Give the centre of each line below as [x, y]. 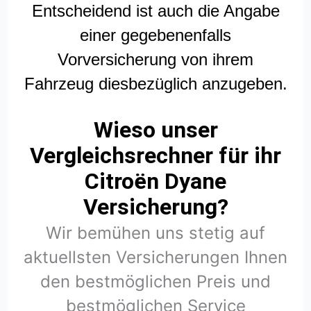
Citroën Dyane [155, 182]
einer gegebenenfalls [155, 35]
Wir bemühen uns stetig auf [155, 233]
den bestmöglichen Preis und [155, 282]
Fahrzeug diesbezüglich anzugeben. [155, 84]
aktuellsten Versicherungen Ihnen [155, 258]
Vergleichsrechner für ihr [155, 156]
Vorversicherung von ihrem [155, 60]
